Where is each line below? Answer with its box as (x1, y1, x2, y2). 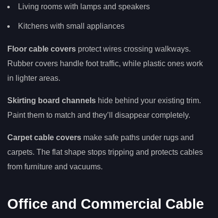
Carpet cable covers (7, 133, 81, 142)
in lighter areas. (7, 74, 60, 83)
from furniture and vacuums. (7, 163, 103, 171)
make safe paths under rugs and (81, 133, 194, 142)
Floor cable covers (7, 45, 76, 54)
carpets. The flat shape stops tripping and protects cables (7, 148, 203, 157)
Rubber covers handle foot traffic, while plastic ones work (7, 59, 203, 68)
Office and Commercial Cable (7, 196, 204, 212)
